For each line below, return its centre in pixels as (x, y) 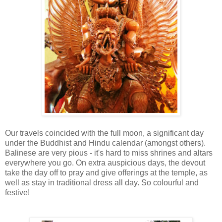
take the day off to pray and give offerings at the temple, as (106, 173)
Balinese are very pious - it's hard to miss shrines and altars (109, 153)
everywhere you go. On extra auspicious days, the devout (105, 163)
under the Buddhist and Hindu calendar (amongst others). (105, 143)
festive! (18, 193)
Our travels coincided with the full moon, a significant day (104, 133)
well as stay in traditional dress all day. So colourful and (102, 183)
